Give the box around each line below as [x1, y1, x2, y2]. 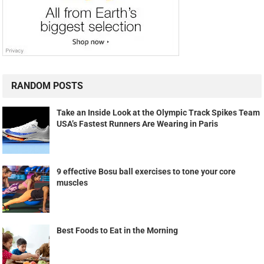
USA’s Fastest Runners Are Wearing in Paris [57, 119, 219, 129]
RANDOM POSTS [11, 80, 84, 92]
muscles [57, 178, 88, 188]
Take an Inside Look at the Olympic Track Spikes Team [57, 108, 260, 118]
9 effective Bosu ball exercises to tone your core [57, 167, 236, 177]
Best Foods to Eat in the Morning [57, 226, 179, 236]
